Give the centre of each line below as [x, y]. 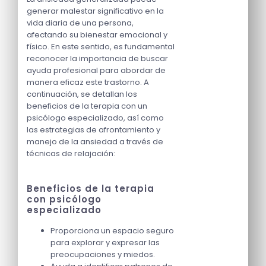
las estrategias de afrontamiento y [94, 130]
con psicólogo [64, 199]
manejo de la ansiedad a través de [95, 142]
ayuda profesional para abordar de [96, 71]
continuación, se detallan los [82, 94]
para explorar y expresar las [105, 243]
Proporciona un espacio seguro [112, 231]
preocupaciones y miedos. [103, 255]
